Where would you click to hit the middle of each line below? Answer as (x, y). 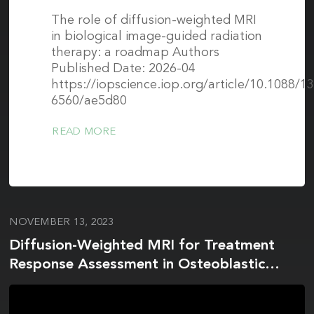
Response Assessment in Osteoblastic (137, 265)
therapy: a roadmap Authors (136, 53)
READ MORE (84, 132)
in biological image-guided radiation (157, 36)
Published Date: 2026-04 (124, 69)
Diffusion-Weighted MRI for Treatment (142, 246)
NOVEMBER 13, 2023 (62, 223)
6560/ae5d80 (89, 101)
